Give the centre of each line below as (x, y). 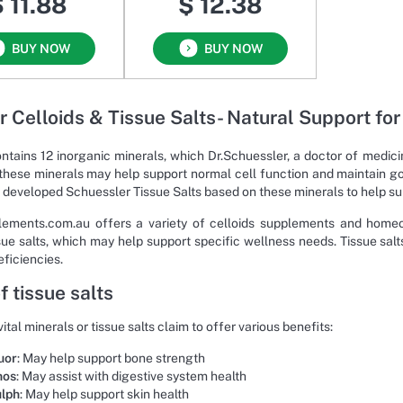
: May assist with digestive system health (131, 376)
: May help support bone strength (111, 358)
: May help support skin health (104, 394)
